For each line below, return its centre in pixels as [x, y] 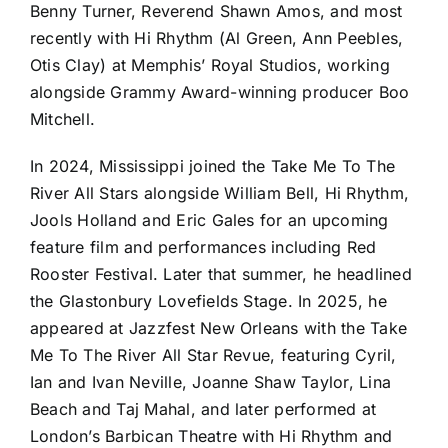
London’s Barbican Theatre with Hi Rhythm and [211, 435]
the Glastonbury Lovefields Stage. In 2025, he [208, 300]
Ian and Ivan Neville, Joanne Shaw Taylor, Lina [210, 381]
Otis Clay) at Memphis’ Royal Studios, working [209, 64]
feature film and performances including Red [203, 246]
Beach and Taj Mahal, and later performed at [203, 408]
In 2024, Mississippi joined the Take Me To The [212, 165]
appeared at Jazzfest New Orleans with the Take [218, 327]
